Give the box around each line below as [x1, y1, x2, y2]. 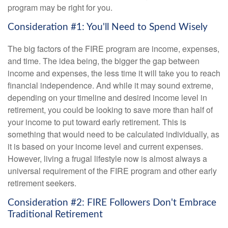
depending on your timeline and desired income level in [8, 92, 207, 104]
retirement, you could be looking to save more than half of [8, 104, 213, 116]
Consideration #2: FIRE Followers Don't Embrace [8, 198, 216, 208]
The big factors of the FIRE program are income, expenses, [8, 43, 219, 55]
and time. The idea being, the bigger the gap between [8, 55, 199, 67]
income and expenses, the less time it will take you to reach [8, 67, 220, 79]
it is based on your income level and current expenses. [8, 140, 203, 153]
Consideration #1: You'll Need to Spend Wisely [8, 22, 208, 33]
